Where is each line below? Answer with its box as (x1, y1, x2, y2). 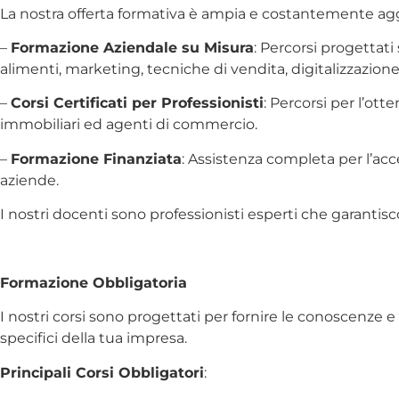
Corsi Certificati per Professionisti (11, 94, 264, 112)
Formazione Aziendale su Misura (11, 39, 254, 57)
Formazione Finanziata (11, 150, 182, 167)
